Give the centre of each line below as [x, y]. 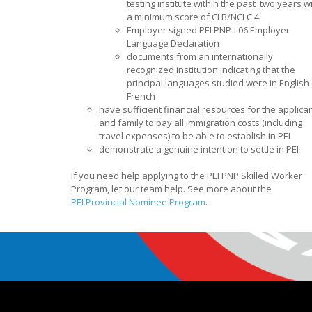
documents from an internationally [200, 56]
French [141, 96]
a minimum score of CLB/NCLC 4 [193, 16]
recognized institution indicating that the [211, 69]
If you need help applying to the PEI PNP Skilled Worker [187, 175]
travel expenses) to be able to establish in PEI [195, 135]
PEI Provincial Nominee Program [138, 202]
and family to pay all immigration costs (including [201, 122]
